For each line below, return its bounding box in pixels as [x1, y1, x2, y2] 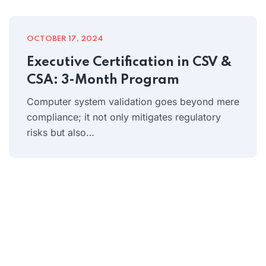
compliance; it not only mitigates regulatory [27, 110, 221, 123]
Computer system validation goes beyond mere [27, 95, 239, 107]
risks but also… [27, 126, 94, 138]
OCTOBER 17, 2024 [27, 34, 103, 43]
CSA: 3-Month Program [27, 73, 179, 87]
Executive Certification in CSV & [27, 55, 232, 69]
